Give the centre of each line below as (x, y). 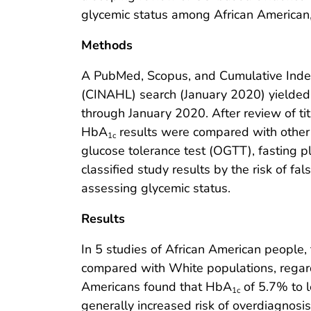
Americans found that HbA (157, 287)
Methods (107, 45)
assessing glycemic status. (156, 188)
